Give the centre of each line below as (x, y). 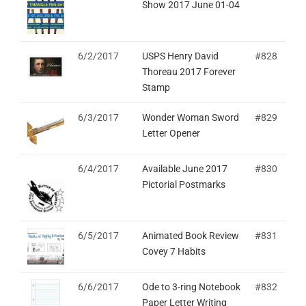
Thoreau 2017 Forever (189, 72)
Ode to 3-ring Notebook (191, 287)
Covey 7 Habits (174, 252)
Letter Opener (171, 134)
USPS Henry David (180, 56)
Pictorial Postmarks (184, 185)
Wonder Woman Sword (191, 118)
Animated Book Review (191, 236)
